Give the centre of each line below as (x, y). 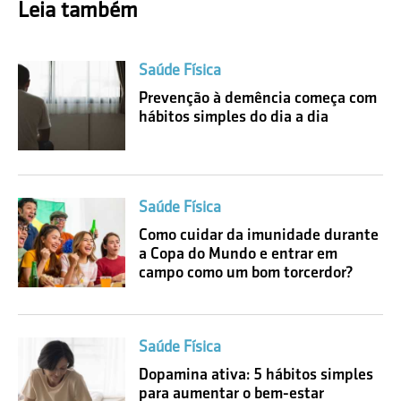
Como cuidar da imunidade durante (259, 235)
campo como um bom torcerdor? (246, 273)
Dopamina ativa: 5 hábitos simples (256, 375)
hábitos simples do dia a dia (234, 117)
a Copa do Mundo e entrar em (238, 254)
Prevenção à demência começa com (258, 98)
